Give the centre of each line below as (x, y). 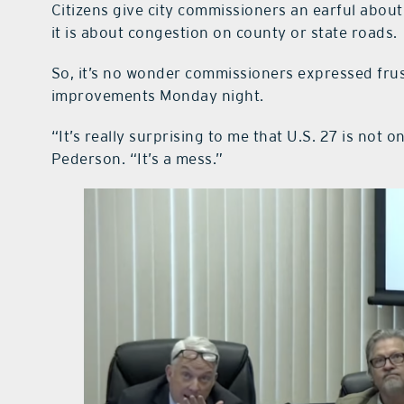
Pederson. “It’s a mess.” (137, 159)
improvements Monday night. (157, 96)
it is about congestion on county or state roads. (224, 33)
